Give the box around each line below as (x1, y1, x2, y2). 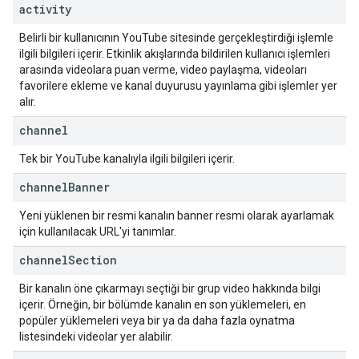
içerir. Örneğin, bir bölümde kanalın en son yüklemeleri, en (19, 298, 306, 311)
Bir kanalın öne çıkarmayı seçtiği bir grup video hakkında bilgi (19, 282, 321, 295)
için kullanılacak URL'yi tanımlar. (19, 225, 176, 238)
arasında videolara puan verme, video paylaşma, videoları (19, 63, 307, 76)
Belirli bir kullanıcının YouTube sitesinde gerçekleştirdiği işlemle (19, 31, 333, 44)
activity (19, 2, 71, 17)
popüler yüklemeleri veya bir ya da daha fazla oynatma (19, 314, 295, 327)
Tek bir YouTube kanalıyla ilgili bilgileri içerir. (19, 152, 235, 165)
